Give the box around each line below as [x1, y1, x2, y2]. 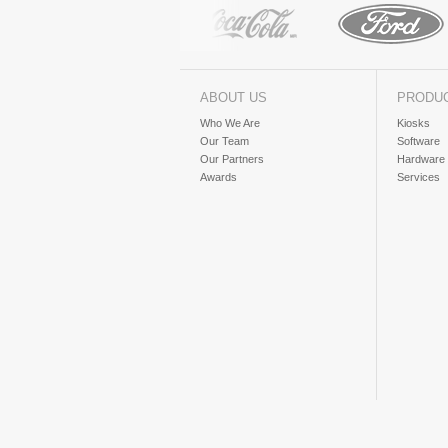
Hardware [397, 153, 445, 165]
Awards [200, 171, 237, 183]
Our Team [200, 135, 249, 147]
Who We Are [200, 117, 260, 129]
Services [397, 171, 440, 183]
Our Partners [200, 153, 264, 165]
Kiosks [397, 117, 430, 129]
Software [397, 135, 440, 147]
